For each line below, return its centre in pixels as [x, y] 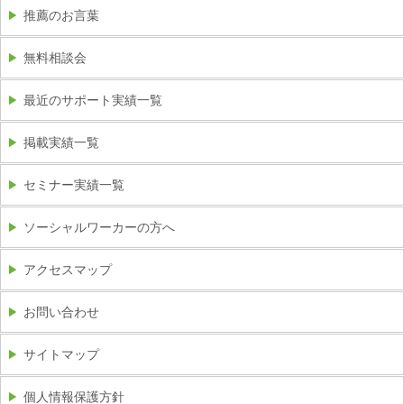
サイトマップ [61, 355]
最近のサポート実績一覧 [93, 101]
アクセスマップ [68, 270]
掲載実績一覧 [61, 143]
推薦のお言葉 [61, 16]
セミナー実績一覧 [74, 185]
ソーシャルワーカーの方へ [99, 228]
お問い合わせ [61, 312]
